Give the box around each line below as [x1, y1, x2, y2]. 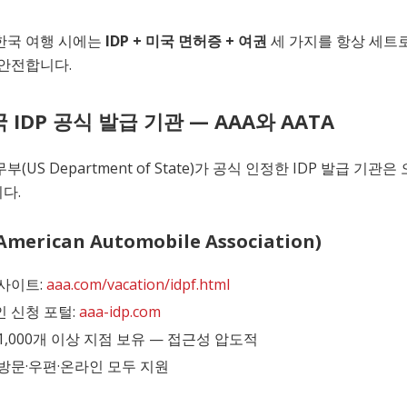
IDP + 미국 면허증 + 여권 [105, 31, 267, 52]
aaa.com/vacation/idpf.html [46, 274, 230, 295]
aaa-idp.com [79, 302, 161, 323]
